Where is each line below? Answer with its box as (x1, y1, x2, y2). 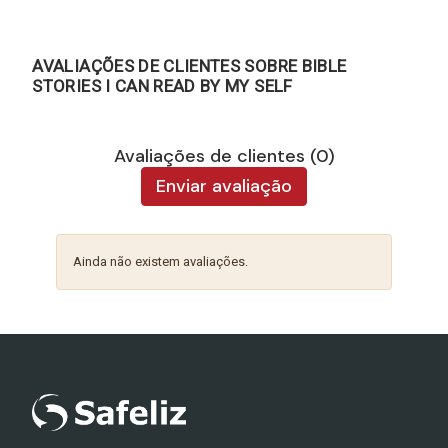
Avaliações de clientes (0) (113, 143, 335, 168)
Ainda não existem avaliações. (73, 253, 249, 269)
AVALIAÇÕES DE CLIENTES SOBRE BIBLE (32, 55, 347, 76)
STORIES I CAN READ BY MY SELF (32, 75, 293, 96)
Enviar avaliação (156, 173, 292, 198)
